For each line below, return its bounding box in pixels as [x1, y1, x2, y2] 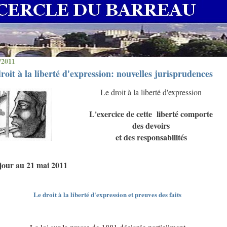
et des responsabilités [115, 131, 187, 143]
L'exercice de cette [89, 108, 153, 120]
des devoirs [132, 120, 170, 131]
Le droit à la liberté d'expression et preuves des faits [33, 190, 181, 199]
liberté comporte [157, 108, 213, 120]
